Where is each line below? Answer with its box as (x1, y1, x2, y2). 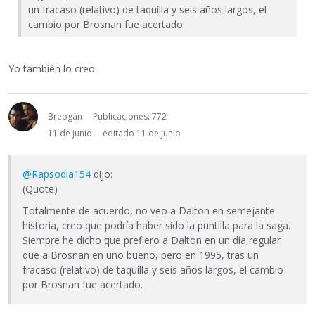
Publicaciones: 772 (93, 110, 167, 123)
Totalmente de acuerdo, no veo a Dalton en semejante (22, 204, 275, 218)
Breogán (48, 110, 82, 123)
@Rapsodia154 (22, 167, 91, 181)
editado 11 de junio (103, 127, 181, 140)
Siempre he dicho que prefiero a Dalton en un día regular (22, 233, 281, 247)
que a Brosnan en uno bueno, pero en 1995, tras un (22, 248, 259, 262)
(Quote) (22, 182, 58, 196)
